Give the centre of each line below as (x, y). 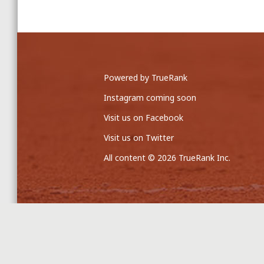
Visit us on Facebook (144, 118)
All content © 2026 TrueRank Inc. (167, 158)
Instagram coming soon (150, 98)
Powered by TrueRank (146, 78)
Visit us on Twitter (139, 138)
